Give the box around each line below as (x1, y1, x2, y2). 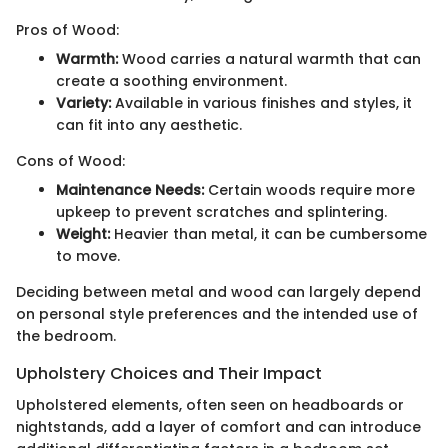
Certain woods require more (204, 180, 415, 201)
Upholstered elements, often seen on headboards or (16, 395, 404, 416)
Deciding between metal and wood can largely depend (16, 282, 421, 303)
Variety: (56, 93, 111, 114)
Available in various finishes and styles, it (111, 93, 412, 114)
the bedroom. (16, 326, 116, 347)
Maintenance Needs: (56, 180, 204, 201)
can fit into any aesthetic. (56, 115, 242, 136)
